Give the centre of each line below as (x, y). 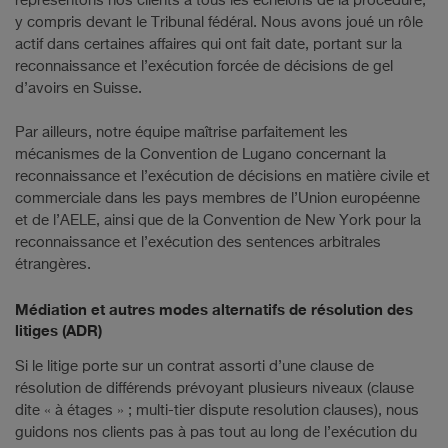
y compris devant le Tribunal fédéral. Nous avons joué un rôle (219, 23)
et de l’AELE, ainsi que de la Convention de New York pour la (218, 221)
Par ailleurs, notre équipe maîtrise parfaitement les (181, 133)
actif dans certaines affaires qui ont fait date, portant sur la (208, 45)
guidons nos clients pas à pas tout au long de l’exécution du (216, 432)
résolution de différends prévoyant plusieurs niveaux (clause (214, 388)
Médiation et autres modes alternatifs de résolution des (214, 308)
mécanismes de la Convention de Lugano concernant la (200, 155)
